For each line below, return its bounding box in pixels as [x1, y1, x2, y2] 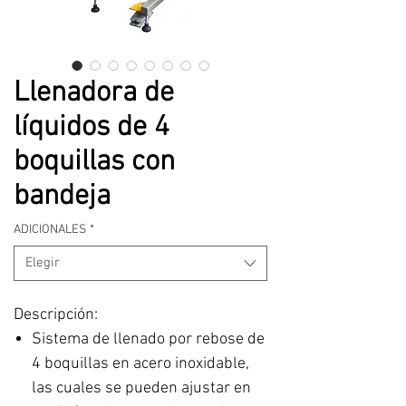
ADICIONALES [14, 222, 86, 237]
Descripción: [14, 305, 98, 324]
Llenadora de [14, 76, 174, 111]
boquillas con [14, 145, 175, 179]
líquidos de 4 [14, 111, 169, 145]
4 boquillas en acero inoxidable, [32, 354, 249, 373]
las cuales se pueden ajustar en [32, 379, 251, 398]
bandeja [14, 179, 111, 214]
